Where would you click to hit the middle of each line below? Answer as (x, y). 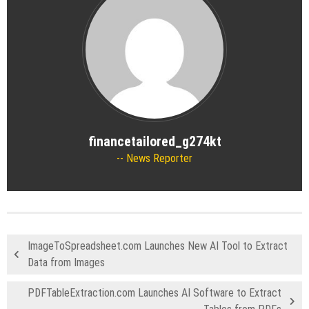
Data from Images (66, 263)
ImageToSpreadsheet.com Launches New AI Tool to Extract (158, 246)
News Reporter (158, 159)
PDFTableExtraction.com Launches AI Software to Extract (154, 293)
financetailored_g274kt (154, 142)
